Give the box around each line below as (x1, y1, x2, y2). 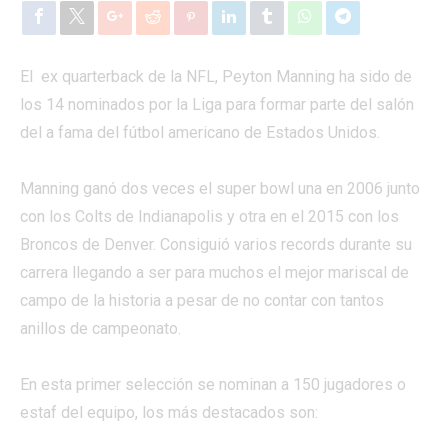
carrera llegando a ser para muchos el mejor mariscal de (20, 262, 409, 282)
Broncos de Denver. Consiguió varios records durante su (20, 234, 412, 254)
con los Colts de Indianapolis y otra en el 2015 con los (20, 206, 399, 226)
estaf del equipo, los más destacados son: (20, 402, 318, 422)
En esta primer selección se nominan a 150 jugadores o (20, 374, 406, 394)
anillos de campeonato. (20, 318, 181, 338)
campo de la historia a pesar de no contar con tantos (20, 290, 384, 310)
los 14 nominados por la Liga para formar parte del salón (20, 94, 414, 114)
